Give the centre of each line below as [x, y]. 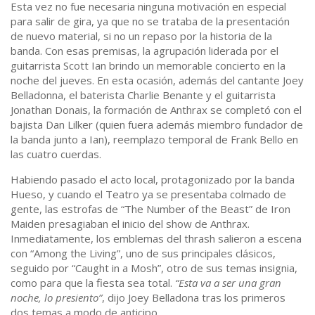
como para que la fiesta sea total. [93, 283]
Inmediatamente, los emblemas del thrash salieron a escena [156, 239]
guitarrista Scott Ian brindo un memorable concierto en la [148, 66]
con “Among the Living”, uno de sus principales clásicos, [143, 253]
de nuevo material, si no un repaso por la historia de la [141, 36]
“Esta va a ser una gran [228, 283]
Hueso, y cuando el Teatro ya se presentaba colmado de [148, 194]
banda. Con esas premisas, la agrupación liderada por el [144, 51]
